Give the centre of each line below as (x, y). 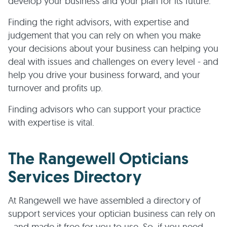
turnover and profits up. (55, 88)
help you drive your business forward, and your (104, 75)
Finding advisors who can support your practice (104, 109)
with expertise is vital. (51, 122)
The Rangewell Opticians (99, 159)
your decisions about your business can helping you (113, 48)
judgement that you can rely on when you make (104, 35)
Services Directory (75, 177)
